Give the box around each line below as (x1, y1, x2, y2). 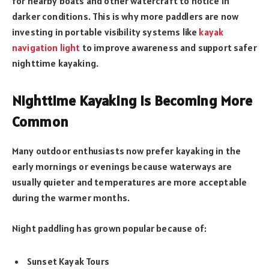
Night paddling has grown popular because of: (12, 222, 207, 234)
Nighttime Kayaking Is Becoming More (12, 91, 253, 110)
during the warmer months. (12, 192, 130, 204)
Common (12, 112, 68, 131)
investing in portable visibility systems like (12, 26, 198, 38)
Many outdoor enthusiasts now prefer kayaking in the (12, 145, 241, 157)
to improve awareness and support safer (80, 41, 257, 54)
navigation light (12, 41, 80, 54)
